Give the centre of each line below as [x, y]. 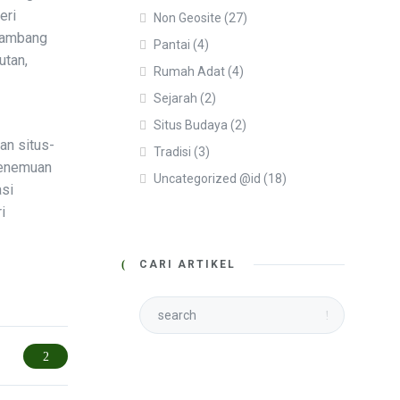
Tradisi [172, 152]
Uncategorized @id [207, 179]
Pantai [172, 45]
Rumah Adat [189, 71]
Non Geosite [187, 18]
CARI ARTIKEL [187, 264]
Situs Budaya [191, 125]
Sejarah [175, 98]
